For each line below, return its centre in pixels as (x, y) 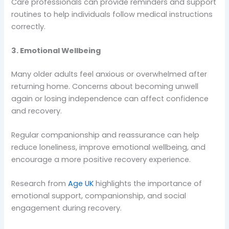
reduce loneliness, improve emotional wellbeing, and (109, 147)
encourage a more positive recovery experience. (101, 160)
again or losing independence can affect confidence (110, 98)
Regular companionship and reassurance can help (106, 135)
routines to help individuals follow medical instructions (112, 14)
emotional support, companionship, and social (99, 196)
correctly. (29, 26)
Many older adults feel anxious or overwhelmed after (109, 74)
